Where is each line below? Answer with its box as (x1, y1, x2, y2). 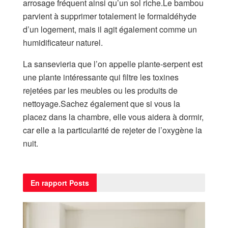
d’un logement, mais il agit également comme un (23, 23, 197, 35)
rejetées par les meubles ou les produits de (23, 84, 178, 96)
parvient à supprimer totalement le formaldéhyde (23, 10, 196, 22)
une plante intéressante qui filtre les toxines (23, 71, 179, 83)
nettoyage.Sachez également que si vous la (23, 97, 180, 109)
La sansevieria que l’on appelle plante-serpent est (23, 58, 203, 70)
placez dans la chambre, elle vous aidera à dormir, (23, 110, 204, 123)
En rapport (31, 177, 67, 188)
